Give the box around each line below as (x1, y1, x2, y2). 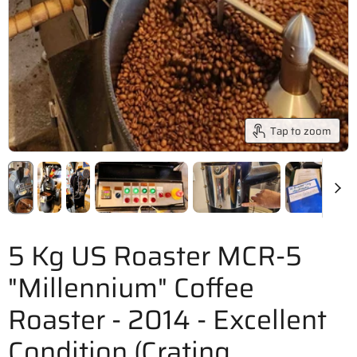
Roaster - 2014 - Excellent (8, 298, 327, 342)
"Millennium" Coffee (8, 266, 254, 310)
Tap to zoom (270, 122, 331, 139)
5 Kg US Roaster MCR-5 (8, 234, 302, 278)
